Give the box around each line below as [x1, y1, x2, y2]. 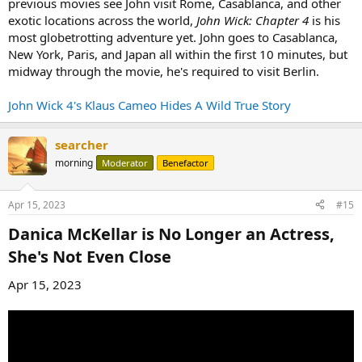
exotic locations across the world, [8, 12, 196, 29]
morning [55, 156, 93, 170]
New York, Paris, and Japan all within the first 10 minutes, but [8, 46, 347, 63]
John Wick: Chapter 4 [196, 12, 309, 29]
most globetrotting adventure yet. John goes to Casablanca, [8, 29, 338, 46]
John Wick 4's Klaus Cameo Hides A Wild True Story [8, 97, 291, 114]
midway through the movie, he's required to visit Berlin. [8, 63, 319, 80]
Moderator [102, 157, 148, 170]
